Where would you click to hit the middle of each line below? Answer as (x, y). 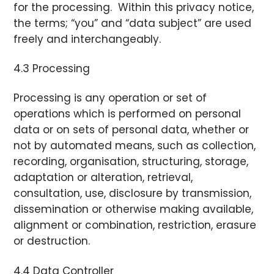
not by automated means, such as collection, (135, 146)
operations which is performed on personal (128, 114)
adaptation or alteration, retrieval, (103, 178)
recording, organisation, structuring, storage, (131, 162)
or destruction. (52, 241)
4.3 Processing (52, 69)
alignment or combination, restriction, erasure (135, 225)
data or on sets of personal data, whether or (131, 130)
